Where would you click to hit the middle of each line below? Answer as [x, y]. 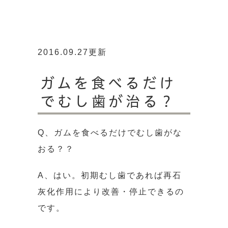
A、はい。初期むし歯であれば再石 [110, 175]
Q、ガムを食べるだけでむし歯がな [110, 132]
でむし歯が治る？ [108, 101]
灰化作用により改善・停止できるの [111, 191]
